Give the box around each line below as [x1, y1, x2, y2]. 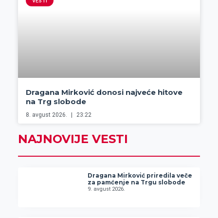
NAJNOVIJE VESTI [18, 132, 128, 146]
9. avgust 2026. [88, 186, 126, 193]
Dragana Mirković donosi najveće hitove [25, 88, 182, 97]
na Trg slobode [25, 97, 86, 107]
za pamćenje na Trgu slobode [88, 179, 186, 186]
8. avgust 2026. [25, 111, 69, 119]
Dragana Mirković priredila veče [88, 172, 193, 180]
